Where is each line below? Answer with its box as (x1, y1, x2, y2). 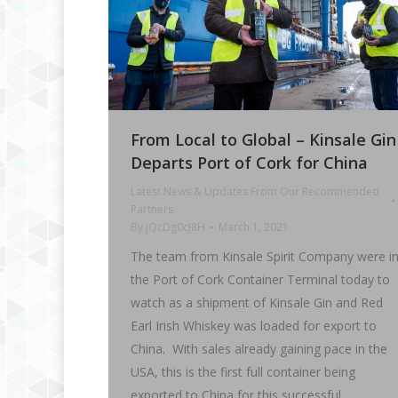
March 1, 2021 (219, 219, 289, 235)
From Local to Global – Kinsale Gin (131, 128, 396, 150)
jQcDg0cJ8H (146, 219, 205, 235)
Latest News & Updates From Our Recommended (131, 183, 379, 199)
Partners (131, 201, 173, 217)
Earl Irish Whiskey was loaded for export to (131, 316, 377, 334)
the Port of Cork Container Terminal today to (131, 270, 390, 288)
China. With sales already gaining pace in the (131, 339, 387, 357)
